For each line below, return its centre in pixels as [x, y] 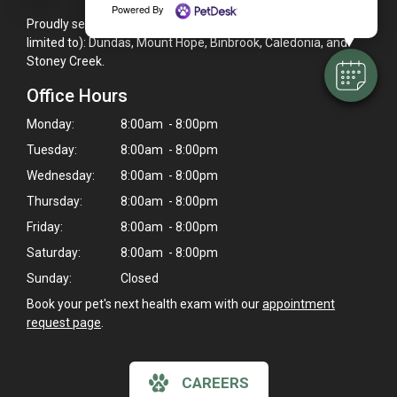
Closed [138, 278]
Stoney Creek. [66, 61]
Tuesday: [52, 149]
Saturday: [54, 252]
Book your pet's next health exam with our [144, 304]
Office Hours [77, 95]
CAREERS [215, 382]
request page [64, 322]
